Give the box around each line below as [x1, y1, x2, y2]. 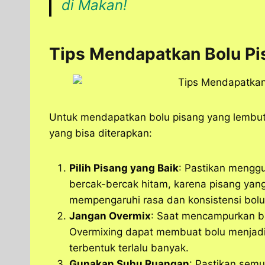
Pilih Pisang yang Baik [69, 162, 179, 174]
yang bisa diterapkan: [49, 127, 152, 140]
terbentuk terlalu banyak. [69, 242, 189, 254]
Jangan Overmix [69, 210, 151, 222]
